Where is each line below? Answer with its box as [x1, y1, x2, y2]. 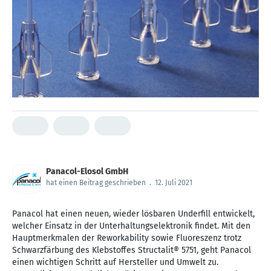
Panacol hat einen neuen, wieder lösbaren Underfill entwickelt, [12, 209, 255, 220]
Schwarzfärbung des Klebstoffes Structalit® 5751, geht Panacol [12, 245, 251, 256]
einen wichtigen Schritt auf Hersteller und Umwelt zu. [12, 257, 218, 268]
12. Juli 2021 [155, 178, 192, 188]
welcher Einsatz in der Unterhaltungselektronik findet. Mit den [12, 221, 250, 232]
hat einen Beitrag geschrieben [46, 178, 146, 188]
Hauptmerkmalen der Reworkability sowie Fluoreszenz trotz [12, 233, 241, 244]
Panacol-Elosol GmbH [46, 166, 128, 177]
